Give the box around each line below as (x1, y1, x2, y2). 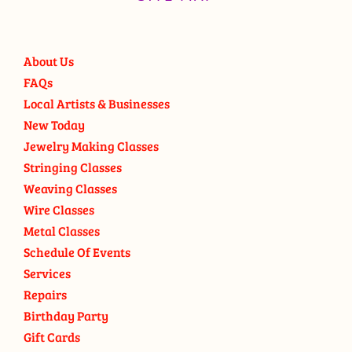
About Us (24, 53, 74, 69)
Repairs (24, 286, 67, 302)
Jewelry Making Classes (24, 137, 159, 154)
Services (24, 265, 71, 281)
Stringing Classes (24, 159, 122, 175)
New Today (24, 116, 85, 133)
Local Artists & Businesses (24, 95, 170, 112)
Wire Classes (24, 201, 94, 218)
